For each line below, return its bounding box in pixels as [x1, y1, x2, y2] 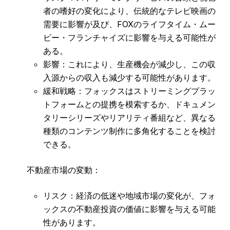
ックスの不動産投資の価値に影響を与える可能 [43, 204, 216, 215]
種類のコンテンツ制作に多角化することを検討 [43, 126, 216, 137]
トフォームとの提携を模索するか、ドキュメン [43, 99, 216, 110]
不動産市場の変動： [27, 165, 101, 176]
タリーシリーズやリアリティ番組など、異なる [43, 112, 216, 123]
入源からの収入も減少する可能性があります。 [43, 72, 216, 83]
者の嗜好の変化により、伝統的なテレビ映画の [43, 6, 216, 16]
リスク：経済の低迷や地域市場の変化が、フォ [43, 190, 216, 201]
